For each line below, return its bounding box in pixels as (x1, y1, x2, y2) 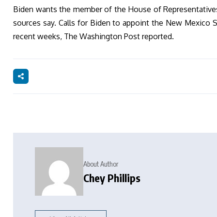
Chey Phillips (83, 171, 140, 185)
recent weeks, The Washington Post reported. (13, 31, 174, 41)
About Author (83, 160, 118, 169)
